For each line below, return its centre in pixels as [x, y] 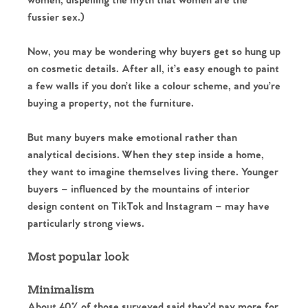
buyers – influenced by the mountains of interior [139, 190]
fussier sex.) [56, 18]
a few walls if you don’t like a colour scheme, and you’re [154, 87]
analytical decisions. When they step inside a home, [146, 155]
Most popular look [78, 257]
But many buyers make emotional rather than [132, 138]
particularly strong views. [86, 224]
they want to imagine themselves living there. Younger [153, 173]
